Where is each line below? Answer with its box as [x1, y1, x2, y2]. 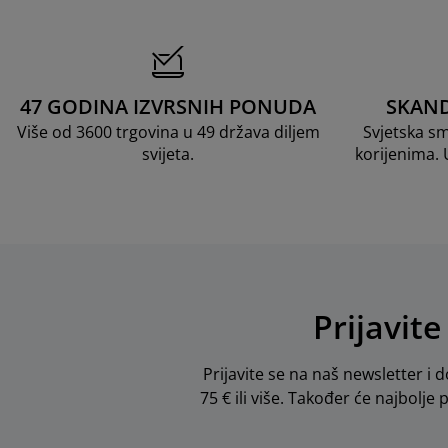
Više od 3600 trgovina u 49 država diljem [16, 120, 320, 143]
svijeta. [142, 142, 194, 165]
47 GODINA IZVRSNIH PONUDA [20, 92, 316, 120]
